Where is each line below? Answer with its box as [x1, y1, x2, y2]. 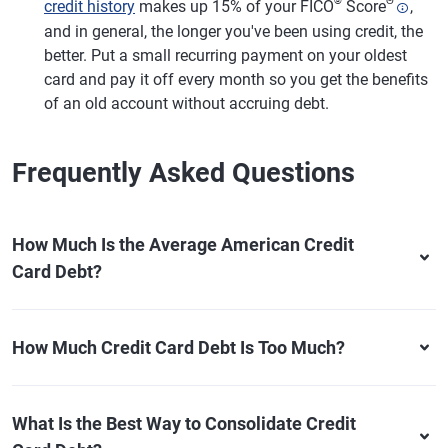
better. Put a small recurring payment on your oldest [44, 46, 407, 66]
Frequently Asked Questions [12, 157, 355, 190]
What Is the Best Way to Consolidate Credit [12, 413, 356, 435]
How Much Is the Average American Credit [12, 234, 354, 256]
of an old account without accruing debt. [44, 94, 329, 114]
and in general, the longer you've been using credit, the [44, 22, 423, 42]
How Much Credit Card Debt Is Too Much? [12, 337, 345, 359]
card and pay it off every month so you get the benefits [44, 70, 428, 90]
